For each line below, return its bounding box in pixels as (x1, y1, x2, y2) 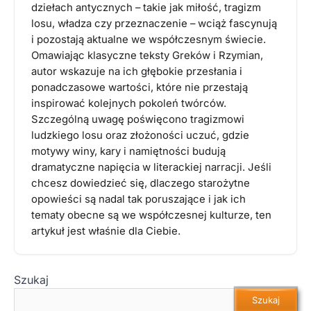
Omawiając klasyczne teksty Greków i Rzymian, (31, 49, 263, 62)
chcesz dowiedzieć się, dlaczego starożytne (31, 177, 250, 190)
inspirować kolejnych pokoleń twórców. (31, 97, 226, 110)
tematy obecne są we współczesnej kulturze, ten (31, 209, 271, 222)
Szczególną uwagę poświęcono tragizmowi (31, 113, 244, 126)
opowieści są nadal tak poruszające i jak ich (31, 193, 246, 206)
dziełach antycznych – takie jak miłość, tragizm (31, 1, 261, 15)
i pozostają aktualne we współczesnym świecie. (31, 33, 266, 47)
